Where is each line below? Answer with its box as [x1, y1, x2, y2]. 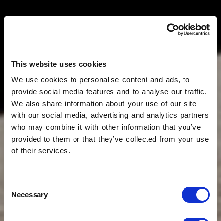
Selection [3, 192, 34, 201]
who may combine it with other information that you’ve [11, 122, 201, 131]
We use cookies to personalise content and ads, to [11, 75, 190, 84]
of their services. [11, 146, 71, 155]
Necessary [11, 190, 48, 199]
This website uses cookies [11, 60, 107, 68]
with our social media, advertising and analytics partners [11, 110, 209, 119]
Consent [3, 180, 31, 189]
